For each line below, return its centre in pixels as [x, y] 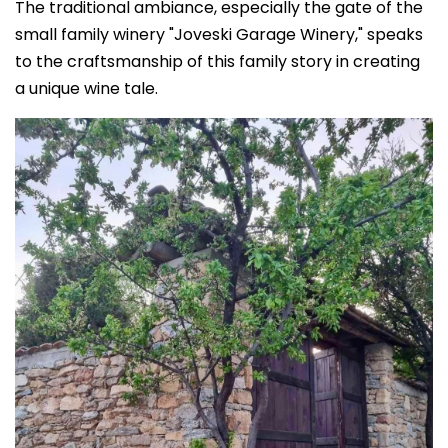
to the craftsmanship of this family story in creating [217, 61]
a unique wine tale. [86, 88]
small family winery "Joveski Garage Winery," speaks [219, 34]
